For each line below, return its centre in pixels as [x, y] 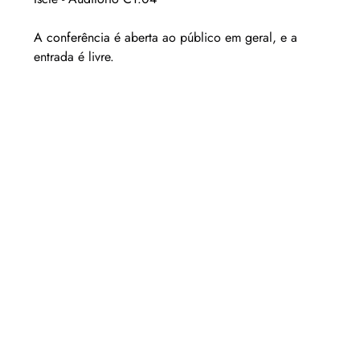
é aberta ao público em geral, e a [207, 38]
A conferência [72, 38]
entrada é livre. [74, 57]
